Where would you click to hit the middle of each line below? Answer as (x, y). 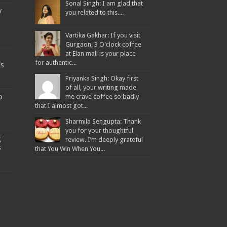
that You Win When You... (70, 149)
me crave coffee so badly (102, 97)
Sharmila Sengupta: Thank (103, 121)
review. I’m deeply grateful (104, 140)
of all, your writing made (101, 87)
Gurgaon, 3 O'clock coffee (103, 44)
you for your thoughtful (99, 130)
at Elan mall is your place (100, 53)
